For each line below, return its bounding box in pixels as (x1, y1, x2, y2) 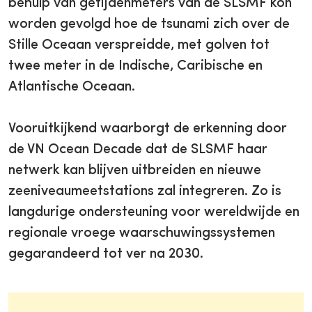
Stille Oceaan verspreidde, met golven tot (8, 38, 270, 52)
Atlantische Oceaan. (8, 79, 135, 94)
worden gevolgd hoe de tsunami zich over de (8, 17, 290, 31)
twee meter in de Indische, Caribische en (8, 58, 263, 73)
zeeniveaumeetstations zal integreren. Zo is (8, 184, 281, 198)
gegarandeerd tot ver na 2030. (8, 247, 203, 261)
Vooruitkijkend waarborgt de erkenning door (8, 121, 287, 136)
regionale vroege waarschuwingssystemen (8, 226, 275, 240)
